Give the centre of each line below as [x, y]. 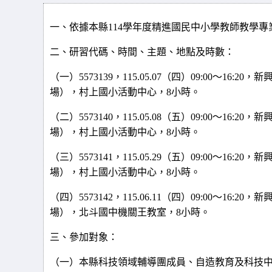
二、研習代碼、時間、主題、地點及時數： [142, 52]
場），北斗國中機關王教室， [113, 212]
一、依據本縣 [79, 27]
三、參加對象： [84, 237]
